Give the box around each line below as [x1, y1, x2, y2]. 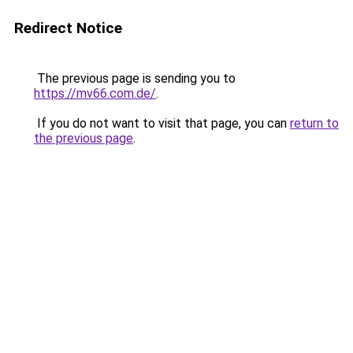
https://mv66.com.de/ [34, 86, 156, 101]
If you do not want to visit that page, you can [34, 116, 290, 131]
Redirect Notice [14, 19, 122, 37]
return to [290, 116, 339, 131]
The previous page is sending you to [34, 71, 236, 86]
